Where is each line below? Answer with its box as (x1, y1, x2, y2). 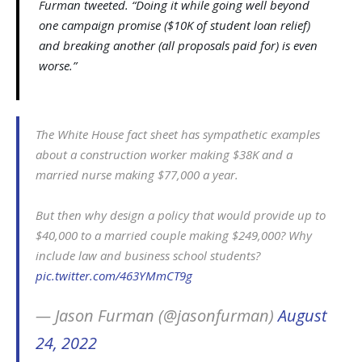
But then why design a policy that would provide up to (36, 207, 326, 224)
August (278, 305, 327, 327)
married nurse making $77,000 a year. (36, 166, 238, 183)
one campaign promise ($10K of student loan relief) (39, 17, 310, 34)
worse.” (39, 57, 77, 74)
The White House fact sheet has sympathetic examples (36, 126, 320, 143)
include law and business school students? (36, 247, 260, 264)
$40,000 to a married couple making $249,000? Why (36, 227, 312, 244)
